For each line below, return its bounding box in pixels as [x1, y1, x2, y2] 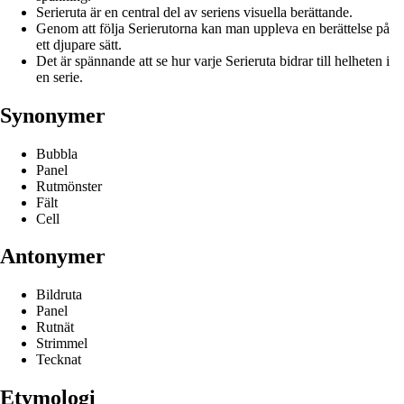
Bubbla [36, 145, 78, 161]
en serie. [36, 69, 83, 85]
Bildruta [36, 287, 82, 303]
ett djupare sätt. [36, 36, 122, 52]
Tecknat [36, 352, 81, 368]
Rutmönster [36, 178, 102, 194]
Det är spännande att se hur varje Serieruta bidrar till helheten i [36, 52, 390, 69]
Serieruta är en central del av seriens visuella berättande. [36, 4, 353, 20]
